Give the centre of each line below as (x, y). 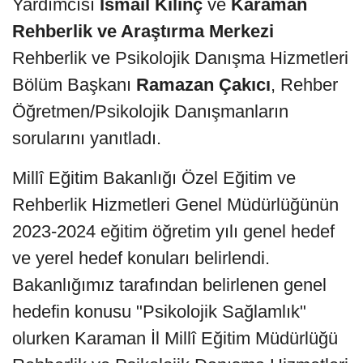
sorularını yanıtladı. (87, 139)
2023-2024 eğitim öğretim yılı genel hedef (173, 232)
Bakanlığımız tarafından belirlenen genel (169, 285)
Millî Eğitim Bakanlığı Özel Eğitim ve (154, 178)
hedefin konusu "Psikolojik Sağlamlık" (159, 312)
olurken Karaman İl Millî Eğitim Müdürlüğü (175, 339)
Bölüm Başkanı (74, 85)
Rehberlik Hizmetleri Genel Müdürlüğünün (175, 205)
